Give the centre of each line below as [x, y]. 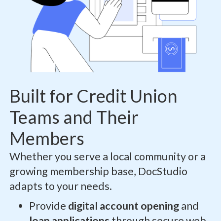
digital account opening [123, 206]
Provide [48, 206]
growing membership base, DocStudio [98, 171]
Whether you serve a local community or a [107, 157]
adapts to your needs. [60, 186]
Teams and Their [74, 117]
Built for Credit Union [93, 96]
